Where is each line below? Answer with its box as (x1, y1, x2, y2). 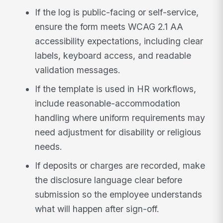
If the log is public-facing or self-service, (35, 7, 199, 18)
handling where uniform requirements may (35, 112, 206, 123)
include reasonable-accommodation (35, 98, 181, 109)
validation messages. (35, 65, 121, 76)
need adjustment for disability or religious (35, 127, 202, 138)
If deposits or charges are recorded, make (35, 160, 206, 171)
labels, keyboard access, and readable (35, 50, 192, 61)
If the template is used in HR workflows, (35, 84, 197, 95)
